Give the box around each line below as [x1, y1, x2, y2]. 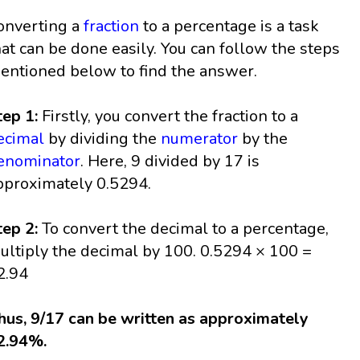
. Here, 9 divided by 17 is [80, 150, 260, 173]
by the [238, 128, 288, 150]
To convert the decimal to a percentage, [42, 218, 329, 240]
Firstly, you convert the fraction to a [38, 105, 299, 128]
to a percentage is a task [139, 15, 320, 38]
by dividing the [44, 128, 162, 150]
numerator [161, 128, 239, 150]
